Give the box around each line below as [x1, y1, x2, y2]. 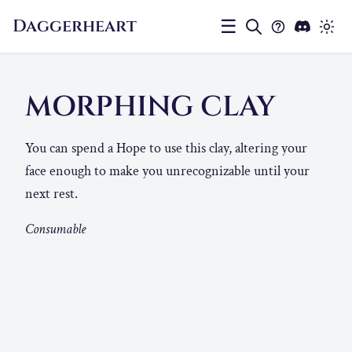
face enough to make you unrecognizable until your [25, 162, 310, 181]
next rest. [25, 185, 78, 203]
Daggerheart [13, 14, 137, 38]
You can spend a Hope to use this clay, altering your [25, 139, 307, 158]
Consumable [25, 220, 86, 239]
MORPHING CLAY [25, 88, 283, 126]
